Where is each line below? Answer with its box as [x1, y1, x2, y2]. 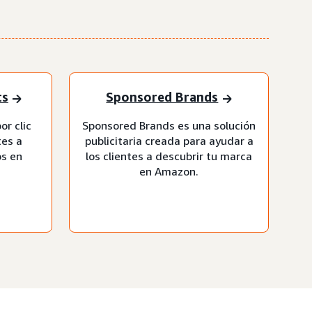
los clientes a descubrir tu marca [86, 148, 252, 163]
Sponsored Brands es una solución [82, 118, 256, 132]
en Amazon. [139, 164, 198, 178]
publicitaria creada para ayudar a [84, 133, 253, 148]
